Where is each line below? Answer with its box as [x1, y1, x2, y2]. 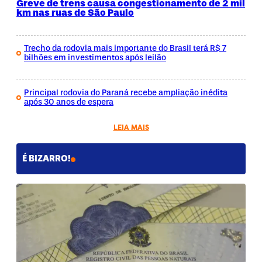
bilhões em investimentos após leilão [24, 53, 166, 63]
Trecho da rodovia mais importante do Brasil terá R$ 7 [24, 43, 226, 54]
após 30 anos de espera [24, 97, 113, 108]
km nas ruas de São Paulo [16, 6, 134, 18]
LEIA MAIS [113, 122, 149, 133]
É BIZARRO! [22, 153, 71, 164]
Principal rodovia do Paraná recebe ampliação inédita [24, 88, 227, 98]
